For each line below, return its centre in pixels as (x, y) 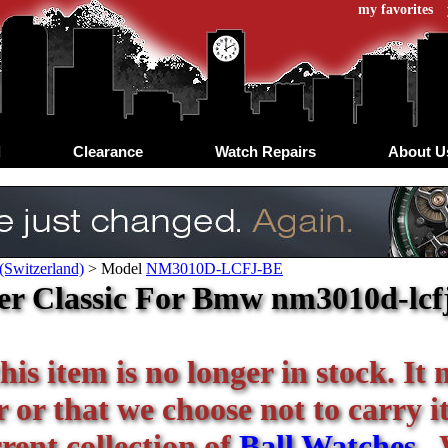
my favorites (395, 9)
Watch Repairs (265, 151)
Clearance (107, 151)
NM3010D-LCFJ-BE (214, 268)
